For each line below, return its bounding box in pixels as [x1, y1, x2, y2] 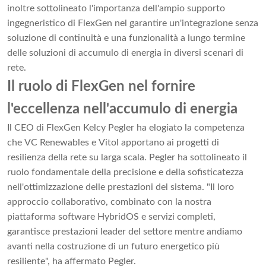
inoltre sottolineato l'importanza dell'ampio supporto [7, 4, 225, 14]
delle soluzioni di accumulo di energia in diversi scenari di [7, 48, 243, 58]
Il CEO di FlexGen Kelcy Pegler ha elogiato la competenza [7, 123, 245, 133]
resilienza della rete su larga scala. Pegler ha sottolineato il [7, 153, 247, 163]
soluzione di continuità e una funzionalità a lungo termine [7, 33, 245, 43]
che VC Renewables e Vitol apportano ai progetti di [7, 138, 219, 148]
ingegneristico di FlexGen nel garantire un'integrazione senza [7, 18, 258, 28]
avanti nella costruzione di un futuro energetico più [7, 242, 220, 252]
